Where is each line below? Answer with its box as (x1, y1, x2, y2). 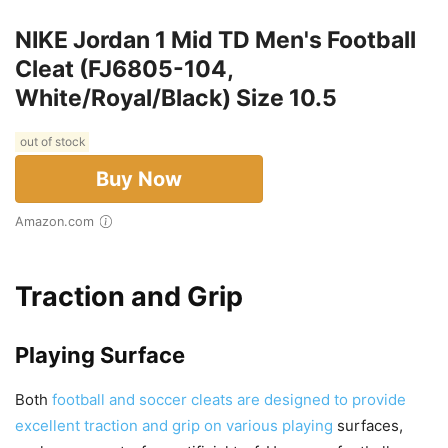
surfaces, (333, 416, 403, 436)
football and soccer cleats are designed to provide (52, 390, 406, 410)
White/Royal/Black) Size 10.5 (15, 84, 337, 113)
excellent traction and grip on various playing (15, 416, 333, 436)
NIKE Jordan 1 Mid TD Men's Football (15, 26, 416, 55)
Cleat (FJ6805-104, (15, 55, 233, 84)
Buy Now (96, 167, 182, 192)
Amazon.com (24, 214, 94, 230)
